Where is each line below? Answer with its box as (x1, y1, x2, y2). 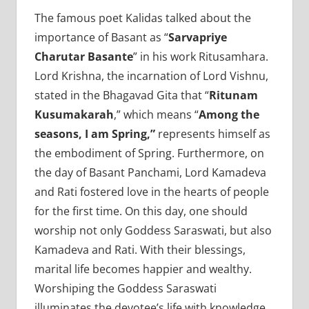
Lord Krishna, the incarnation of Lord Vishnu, (34, 68, 268, 83)
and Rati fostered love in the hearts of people (34, 183, 269, 199)
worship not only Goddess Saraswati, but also (34, 222, 272, 238)
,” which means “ (113, 106, 199, 122)
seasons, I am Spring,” (34, 126, 155, 141)
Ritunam (208, 87, 258, 103)
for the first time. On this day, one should (34, 203, 248, 219)
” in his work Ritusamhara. (132, 48, 268, 64)
